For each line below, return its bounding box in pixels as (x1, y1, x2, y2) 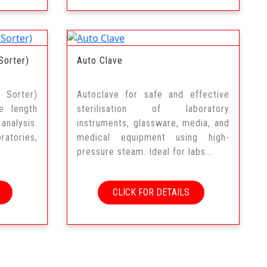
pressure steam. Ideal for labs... (76, 146, 213, 158)
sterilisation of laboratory (76, 103, 229, 115)
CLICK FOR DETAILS (112, 187, 190, 198)
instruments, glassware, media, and (76, 117, 229, 129)
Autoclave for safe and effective (76, 89, 229, 101)
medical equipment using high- (76, 132, 229, 144)
